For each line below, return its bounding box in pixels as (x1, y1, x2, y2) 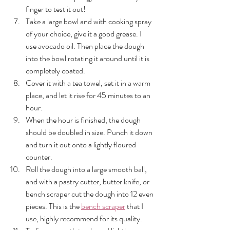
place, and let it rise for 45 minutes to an (26, 89, 152, 102)
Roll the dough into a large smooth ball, (26, 163, 148, 176)
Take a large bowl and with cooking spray (26, 15, 153, 28)
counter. (26, 151, 54, 163)
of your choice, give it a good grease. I (26, 28, 143, 40)
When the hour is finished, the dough (26, 114, 142, 126)
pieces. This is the (26, 200, 81, 213)
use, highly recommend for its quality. (26, 213, 144, 225)
